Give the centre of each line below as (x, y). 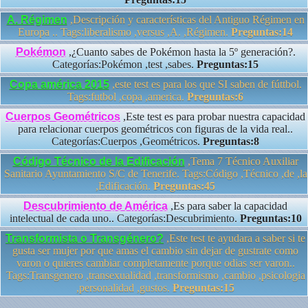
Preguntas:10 (271, 218)
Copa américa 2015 (59, 84)
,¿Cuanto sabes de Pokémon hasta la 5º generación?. (180, 52)
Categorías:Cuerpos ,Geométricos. (127, 141)
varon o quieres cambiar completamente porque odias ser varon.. (155, 263)
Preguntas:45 (184, 186)
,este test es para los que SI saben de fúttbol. (205, 84)
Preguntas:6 (215, 97)
